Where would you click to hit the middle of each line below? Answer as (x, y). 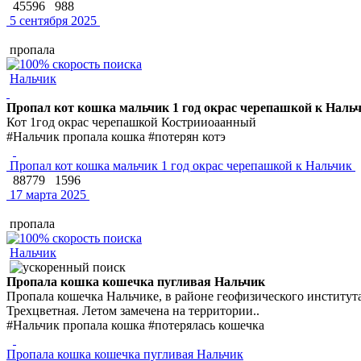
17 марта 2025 (46, 194)
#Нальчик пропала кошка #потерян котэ (116, 136)
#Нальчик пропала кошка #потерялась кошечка (135, 325)
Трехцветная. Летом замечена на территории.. (133, 310)
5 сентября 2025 (52, 20)
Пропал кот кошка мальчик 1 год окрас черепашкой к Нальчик (181, 165)
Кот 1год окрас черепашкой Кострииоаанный (131, 122)
